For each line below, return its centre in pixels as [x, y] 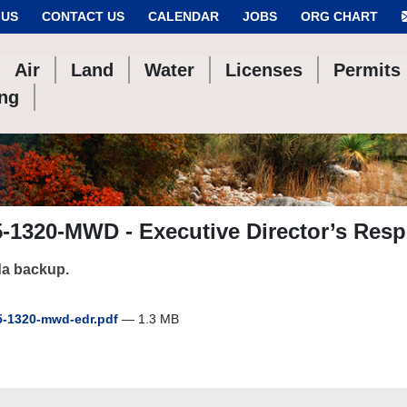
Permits [367, 70]
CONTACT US [83, 16]
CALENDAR [184, 16]
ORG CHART [339, 16]
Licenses [264, 70]
